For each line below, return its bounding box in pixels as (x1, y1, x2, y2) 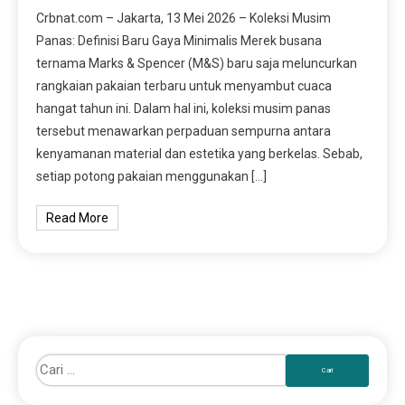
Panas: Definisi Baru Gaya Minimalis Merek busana (36, 33, 323, 48)
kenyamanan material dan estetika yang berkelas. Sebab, (36, 146, 363, 161)
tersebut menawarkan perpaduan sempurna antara (36, 123, 332, 138)
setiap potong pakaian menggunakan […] (36, 168, 268, 184)
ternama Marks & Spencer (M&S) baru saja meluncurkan (36, 55, 358, 71)
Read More (46, 210, 109, 225)
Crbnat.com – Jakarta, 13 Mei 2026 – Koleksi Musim (36, 10, 332, 25)
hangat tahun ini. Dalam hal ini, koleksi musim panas (36, 100, 332, 116)
